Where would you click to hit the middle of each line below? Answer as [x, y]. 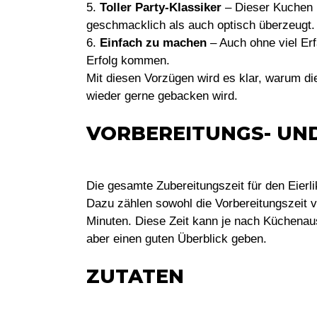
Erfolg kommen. [128, 60]
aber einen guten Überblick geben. [177, 238]
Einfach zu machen [153, 42]
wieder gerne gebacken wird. [162, 96]
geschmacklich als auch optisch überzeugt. [201, 25]
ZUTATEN [135, 276]
